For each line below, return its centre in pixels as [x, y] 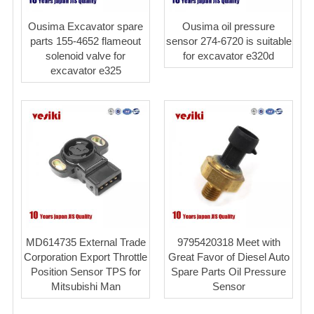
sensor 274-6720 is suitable [228, 41]
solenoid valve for [86, 55]
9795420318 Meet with [228, 242]
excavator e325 [86, 70]
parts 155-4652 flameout [86, 41]
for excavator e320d [228, 55]
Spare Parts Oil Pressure [228, 271]
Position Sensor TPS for [86, 271]
